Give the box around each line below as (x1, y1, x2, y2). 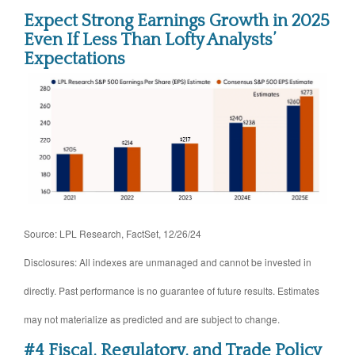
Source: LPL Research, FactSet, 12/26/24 (24, 227, 201, 241)
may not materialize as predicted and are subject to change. (24, 312, 280, 326)
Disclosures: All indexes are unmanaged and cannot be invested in (24, 255, 311, 269)
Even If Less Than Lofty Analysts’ (24, 30, 275, 51)
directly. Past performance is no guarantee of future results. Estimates (24, 284, 319, 298)
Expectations (24, 49, 125, 70)
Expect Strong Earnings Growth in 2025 (24, 11, 330, 32)
